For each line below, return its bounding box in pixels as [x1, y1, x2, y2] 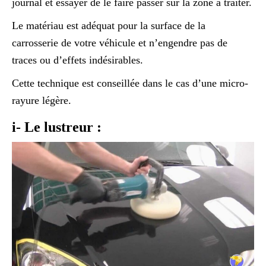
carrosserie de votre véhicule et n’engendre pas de [12, 37, 227, 49]
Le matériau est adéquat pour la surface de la [12, 20, 205, 32]
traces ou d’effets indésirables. [12, 54, 143, 66]
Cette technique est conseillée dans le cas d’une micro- [12, 77, 248, 90]
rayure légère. [12, 94, 71, 107]
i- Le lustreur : [12, 119, 102, 135]
